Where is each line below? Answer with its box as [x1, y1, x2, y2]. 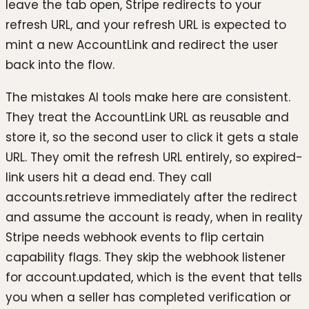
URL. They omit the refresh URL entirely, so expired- [6, 149, 303, 166]
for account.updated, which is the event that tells [6, 269, 302, 286]
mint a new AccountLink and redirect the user [6, 36, 278, 53]
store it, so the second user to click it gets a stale [6, 129, 299, 146]
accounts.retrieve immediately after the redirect [6, 189, 297, 206]
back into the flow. [6, 56, 114, 73]
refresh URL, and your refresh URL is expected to [6, 16, 286, 33]
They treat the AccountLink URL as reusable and [6, 109, 289, 126]
